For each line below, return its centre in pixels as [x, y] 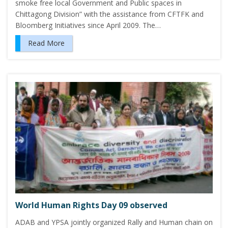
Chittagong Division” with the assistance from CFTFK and [109, 14]
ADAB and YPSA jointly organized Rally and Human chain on [114, 222]
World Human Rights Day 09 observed [91, 205]
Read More [46, 43]
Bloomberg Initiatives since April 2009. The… [88, 25]
